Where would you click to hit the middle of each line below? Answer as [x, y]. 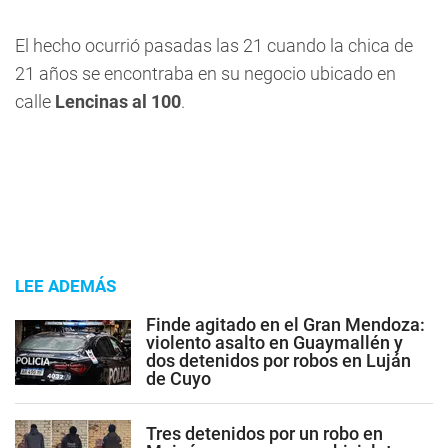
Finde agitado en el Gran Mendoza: [285, 324]
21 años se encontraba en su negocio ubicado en [205, 73]
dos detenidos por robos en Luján [278, 360]
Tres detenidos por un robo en [264, 433]
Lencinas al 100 [118, 101]
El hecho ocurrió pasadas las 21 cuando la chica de [214, 45]
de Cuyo [178, 378]
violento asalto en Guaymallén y [274, 342]
